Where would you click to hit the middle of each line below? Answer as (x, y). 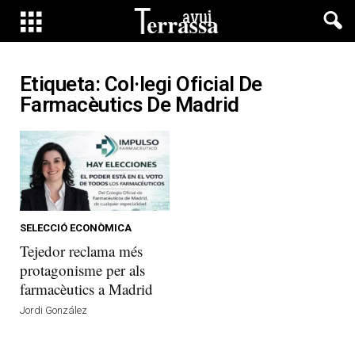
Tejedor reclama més (81, 250)
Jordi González (53, 310)
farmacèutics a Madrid (86, 288)
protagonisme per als (82, 269)
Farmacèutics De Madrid (130, 105)
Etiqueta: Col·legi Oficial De (141, 84)
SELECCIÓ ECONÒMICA (76, 227)
